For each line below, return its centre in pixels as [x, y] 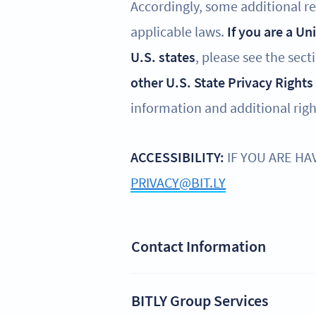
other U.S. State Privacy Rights [222, 82]
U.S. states [163, 56]
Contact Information [199, 246]
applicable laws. [179, 31]
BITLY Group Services [200, 300]
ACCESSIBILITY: [178, 157]
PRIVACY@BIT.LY [178, 182]
